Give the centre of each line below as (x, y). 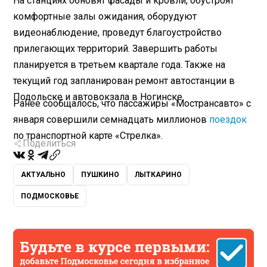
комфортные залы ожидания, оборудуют (105, 16)
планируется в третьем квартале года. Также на (119, 64)
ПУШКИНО (100, 175)
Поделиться (49, 144)
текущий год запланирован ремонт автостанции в (124, 80)
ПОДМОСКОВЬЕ (50, 196)
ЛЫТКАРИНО (159, 175)
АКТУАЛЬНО (44, 175)
